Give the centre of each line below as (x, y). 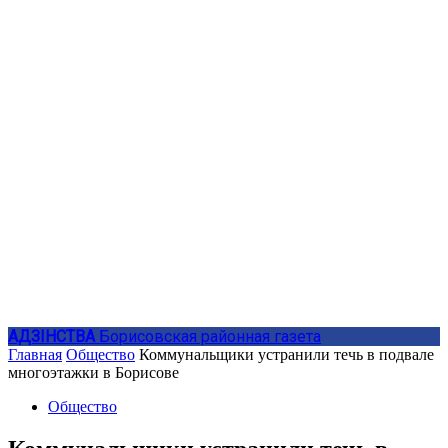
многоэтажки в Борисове (93, 372)
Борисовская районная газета (210, 336)
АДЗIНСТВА (51, 336)
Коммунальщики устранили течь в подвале (286, 354)
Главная (35, 354)
